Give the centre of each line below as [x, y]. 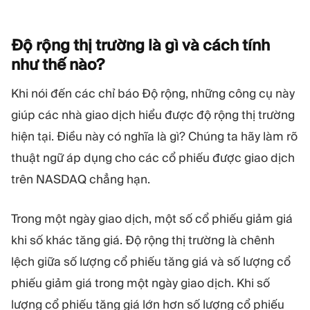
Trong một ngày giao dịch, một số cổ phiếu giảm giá [152, 218]
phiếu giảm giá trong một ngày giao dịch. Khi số [140, 283]
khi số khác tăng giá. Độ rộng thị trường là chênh [143, 240]
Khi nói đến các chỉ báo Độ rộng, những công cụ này [153, 94]
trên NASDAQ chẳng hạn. [81, 180]
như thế [40, 65]
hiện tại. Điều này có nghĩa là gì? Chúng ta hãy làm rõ [154, 137]
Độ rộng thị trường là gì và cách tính [140, 45]
